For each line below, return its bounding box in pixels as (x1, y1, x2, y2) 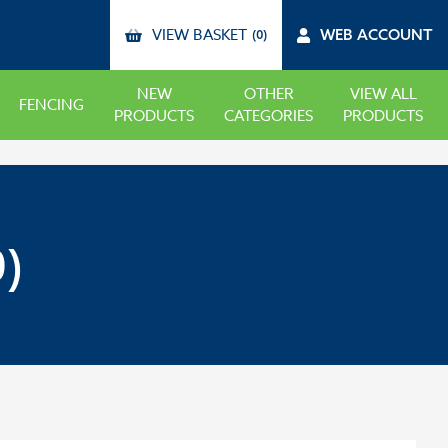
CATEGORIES (224, 105, 313, 127)
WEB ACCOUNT (320, 25, 433, 44)
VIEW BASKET (152, 24, 247, 46)
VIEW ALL (349, 83, 417, 105)
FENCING (19, 94, 84, 116)
